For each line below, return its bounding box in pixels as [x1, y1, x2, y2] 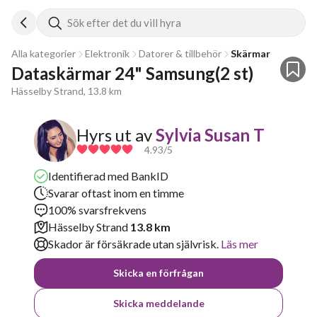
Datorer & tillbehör [139, 47, 221, 59]
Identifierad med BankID [48, 169, 168, 183]
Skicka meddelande [113, 297, 204, 309]
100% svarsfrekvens [48, 203, 146, 217]
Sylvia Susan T [156, 124, 265, 145]
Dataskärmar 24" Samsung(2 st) [11, 63, 253, 83]
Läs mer [219, 237, 258, 250]
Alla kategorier [11, 47, 76, 59]
